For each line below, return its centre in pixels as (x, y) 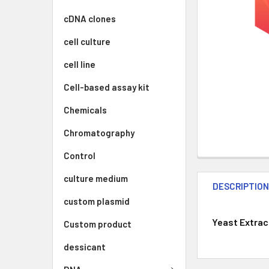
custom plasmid (97, 201)
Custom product (98, 224)
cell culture (87, 41)
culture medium (96, 178)
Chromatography (99, 133)
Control (80, 156)
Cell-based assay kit (107, 87)
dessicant (85, 247)
